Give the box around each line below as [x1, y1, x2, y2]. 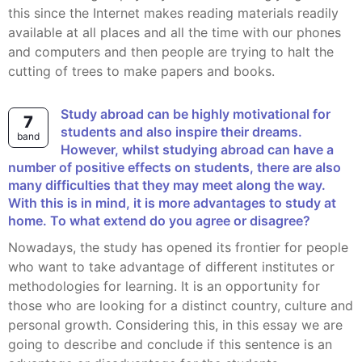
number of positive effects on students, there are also [8, 159, 341, 176]
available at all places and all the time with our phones [8, 24, 341, 41]
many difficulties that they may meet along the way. [8, 177, 326, 194]
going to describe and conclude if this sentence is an [8, 336, 332, 353]
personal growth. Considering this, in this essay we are [8, 317, 343, 334]
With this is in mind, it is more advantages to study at [8, 195, 336, 212]
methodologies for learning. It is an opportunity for [8, 278, 320, 295]
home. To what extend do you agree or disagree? [8, 213, 310, 229]
